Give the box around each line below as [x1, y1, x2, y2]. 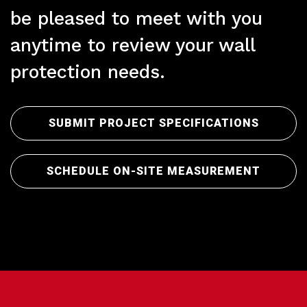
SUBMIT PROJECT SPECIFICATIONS [48, 116, 259, 130]
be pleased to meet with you [10, 7, 262, 29]
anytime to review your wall [10, 34, 255, 56]
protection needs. [10, 60, 165, 83]
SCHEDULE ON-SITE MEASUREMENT [47, 164, 260, 177]
